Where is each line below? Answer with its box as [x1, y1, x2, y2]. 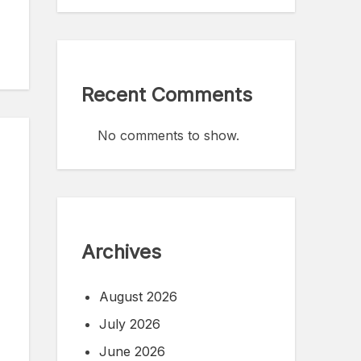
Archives [81, 240, 161, 264]
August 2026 [99, 288, 177, 305]
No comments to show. [98, 127, 239, 144]
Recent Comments [81, 83, 252, 107]
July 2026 [99, 316, 160, 333]
